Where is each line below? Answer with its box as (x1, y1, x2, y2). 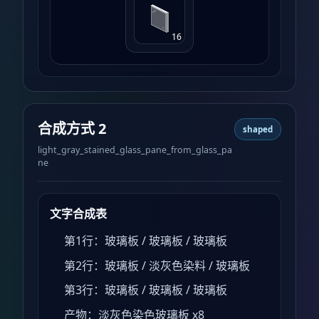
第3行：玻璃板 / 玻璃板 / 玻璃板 (64, 282, 227, 298)
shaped (242, 123, 273, 135)
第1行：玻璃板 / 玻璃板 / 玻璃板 (64, 232, 227, 249)
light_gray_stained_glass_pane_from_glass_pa (38, 143, 232, 156)
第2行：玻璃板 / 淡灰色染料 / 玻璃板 (64, 257, 250, 273)
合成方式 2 (38, 119, 106, 139)
